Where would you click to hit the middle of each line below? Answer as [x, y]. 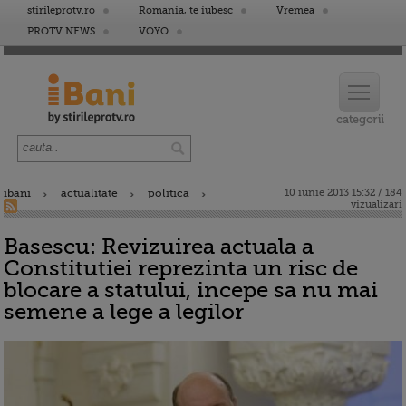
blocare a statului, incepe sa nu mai [191, 290]
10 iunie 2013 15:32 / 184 [343, 193]
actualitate [89, 193]
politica [169, 193]
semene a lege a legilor [124, 312]
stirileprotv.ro [61, 10]
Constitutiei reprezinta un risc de [181, 268]
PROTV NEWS [61, 31]
